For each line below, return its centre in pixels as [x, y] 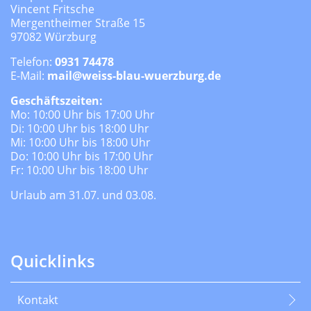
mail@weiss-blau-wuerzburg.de [134, 76]
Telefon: [33, 62]
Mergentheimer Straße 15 [78, 23]
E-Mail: [29, 76]
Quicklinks [53, 261]
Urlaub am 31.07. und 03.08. [83, 195]
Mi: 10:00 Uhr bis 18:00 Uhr [81, 143]
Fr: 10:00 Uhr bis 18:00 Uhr [79, 170]
